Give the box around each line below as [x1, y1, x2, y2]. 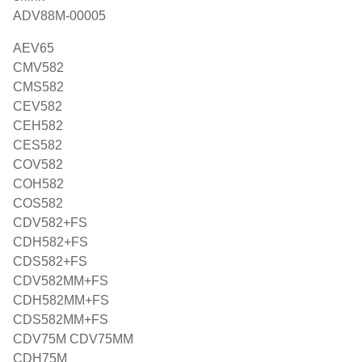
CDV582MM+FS [13, 274, 108, 288]
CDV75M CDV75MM [13, 332, 133, 346]
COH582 [13, 177, 64, 191]
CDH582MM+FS [13, 293, 109, 307]
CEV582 [13, 99, 62, 113]
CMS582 [13, 80, 64, 94]
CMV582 [13, 61, 64, 74]
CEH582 [13, 119, 63, 133]
